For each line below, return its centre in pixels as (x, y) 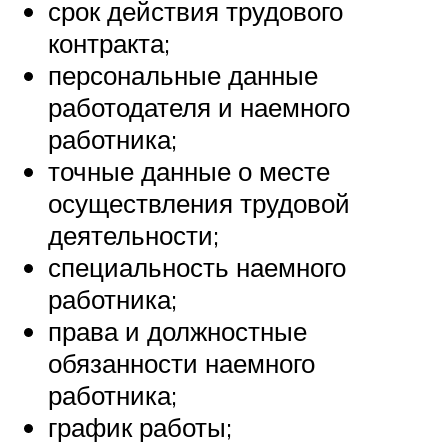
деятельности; (133, 234)
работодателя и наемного (199, 106)
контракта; (109, 42)
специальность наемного (197, 266)
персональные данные (183, 74)
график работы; (140, 426)
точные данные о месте (189, 170)
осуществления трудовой (199, 202)
